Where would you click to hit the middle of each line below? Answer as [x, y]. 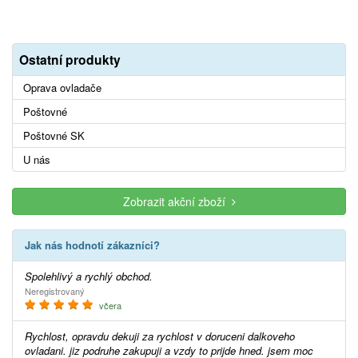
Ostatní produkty [70, 60]
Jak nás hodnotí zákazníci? [95, 245]
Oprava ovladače [62, 88]
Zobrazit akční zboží [177, 202]
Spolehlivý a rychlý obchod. [92, 276]
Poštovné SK [54, 136]
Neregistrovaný [55, 291]
